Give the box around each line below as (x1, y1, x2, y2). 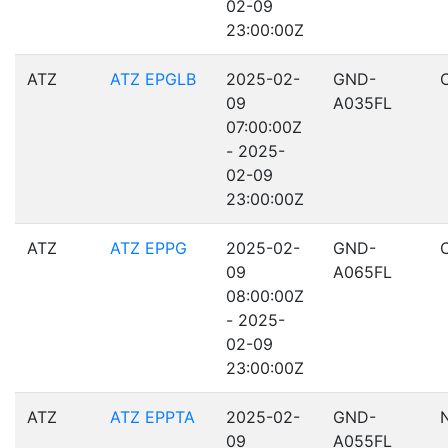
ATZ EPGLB (110, 69, 196, 89)
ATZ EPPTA (110, 407, 195, 427)
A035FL (333, 93, 392, 113)
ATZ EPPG (110, 238, 187, 258)
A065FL (333, 262, 392, 282)
